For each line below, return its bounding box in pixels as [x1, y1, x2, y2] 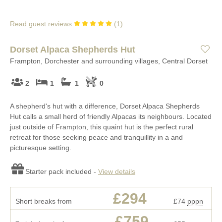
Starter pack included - [25, 167, 98, 175]
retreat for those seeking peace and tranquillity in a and [10, 133, 183, 141]
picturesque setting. [10, 143, 71, 152]
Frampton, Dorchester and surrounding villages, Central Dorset [10, 57, 208, 65]
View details [98, 167, 135, 175]
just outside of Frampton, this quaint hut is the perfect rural [10, 122, 193, 131]
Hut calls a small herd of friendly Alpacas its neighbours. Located [10, 112, 212, 120]
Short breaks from [15, 197, 72, 205]
